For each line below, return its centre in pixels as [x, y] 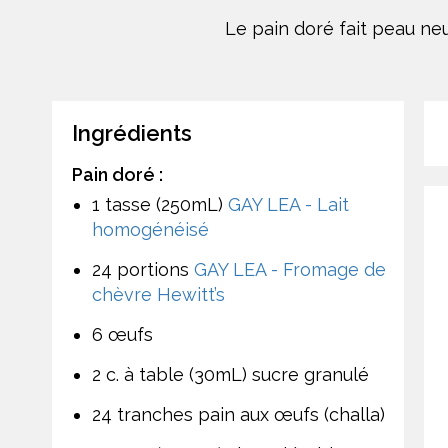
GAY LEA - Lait [288, 204]
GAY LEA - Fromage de [290, 269]
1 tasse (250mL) [160, 204]
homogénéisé [150, 229]
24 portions [143, 269]
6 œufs [122, 334]
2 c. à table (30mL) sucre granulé [230, 374]
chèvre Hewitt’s [158, 294]
